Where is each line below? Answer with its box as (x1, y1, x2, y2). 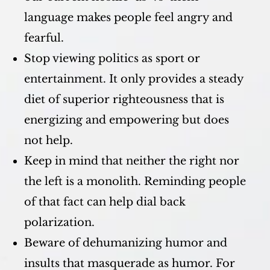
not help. (24, 134, 73, 147)
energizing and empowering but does (24, 113, 229, 127)
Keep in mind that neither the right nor (24, 154, 239, 168)
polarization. (24, 216, 95, 229)
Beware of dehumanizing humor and (24, 236, 227, 250)
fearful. (24, 31, 64, 45)
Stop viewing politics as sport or (24, 52, 200, 65)
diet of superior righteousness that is (24, 93, 224, 106)
